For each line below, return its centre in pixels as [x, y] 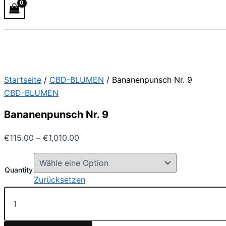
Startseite [23, 80]
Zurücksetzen [60, 179]
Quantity [19, 169]
